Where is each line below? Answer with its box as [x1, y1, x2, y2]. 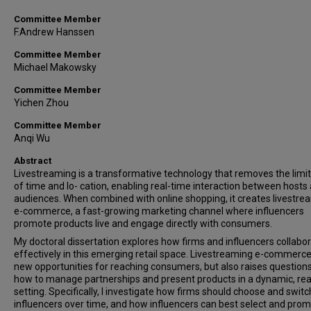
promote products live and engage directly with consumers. [14, 218, 272, 229]
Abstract [14, 155, 51, 166]
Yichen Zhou [14, 97, 69, 108]
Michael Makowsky [14, 62, 96, 73]
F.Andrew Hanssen [14, 26, 94, 37]
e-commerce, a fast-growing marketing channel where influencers [14, 205, 304, 217]
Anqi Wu [14, 133, 50, 144]
